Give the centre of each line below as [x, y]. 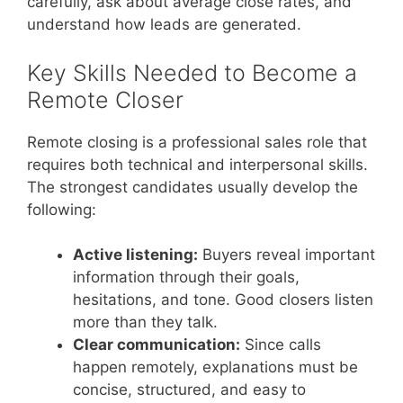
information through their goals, [186, 278]
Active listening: [135, 255]
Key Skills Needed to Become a [192, 72]
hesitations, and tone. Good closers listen [223, 300]
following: [62, 209]
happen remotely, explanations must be [215, 367]
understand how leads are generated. [164, 25]
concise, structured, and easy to [189, 390]
